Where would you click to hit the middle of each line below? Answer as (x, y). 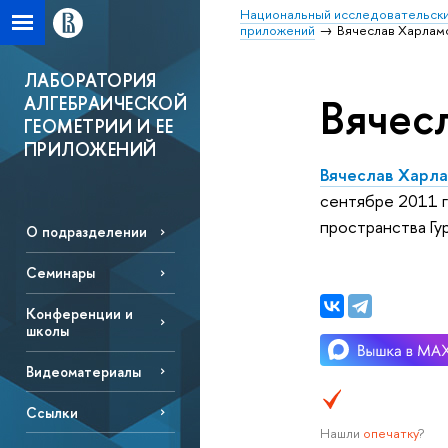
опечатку (390, 433)
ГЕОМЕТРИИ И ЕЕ (99, 126)
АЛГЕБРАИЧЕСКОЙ (106, 103)
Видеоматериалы (83, 371)
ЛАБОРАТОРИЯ (90, 80)
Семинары (60, 273)
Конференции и (79, 314)
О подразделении (86, 232)
